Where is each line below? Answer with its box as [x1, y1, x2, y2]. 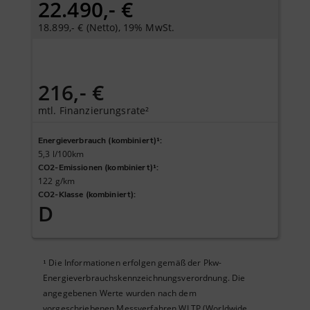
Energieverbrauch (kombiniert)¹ [38, 135, 161, 147]
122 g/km [38, 175, 75, 188]
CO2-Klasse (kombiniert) [38, 189, 134, 201]
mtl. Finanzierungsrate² [38, 103, 149, 117]
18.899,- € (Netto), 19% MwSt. [38, 20, 175, 34]
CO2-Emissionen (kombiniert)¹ [38, 162, 156, 174]
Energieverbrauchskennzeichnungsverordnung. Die [43, 272, 246, 284]
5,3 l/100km [38, 148, 84, 161]
